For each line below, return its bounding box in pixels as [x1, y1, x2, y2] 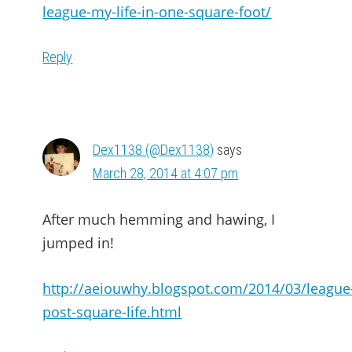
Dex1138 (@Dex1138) [93, 141, 214, 158]
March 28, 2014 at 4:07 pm [93, 165, 239, 181]
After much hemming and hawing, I [42, 210, 276, 229]
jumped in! [42, 233, 115, 252]
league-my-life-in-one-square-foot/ [42, 2, 272, 21]
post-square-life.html [42, 302, 182, 321]
